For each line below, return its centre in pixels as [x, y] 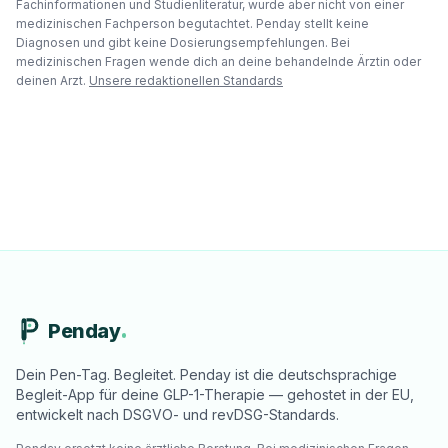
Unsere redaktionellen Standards [186, 80]
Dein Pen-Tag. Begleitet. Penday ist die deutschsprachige [206, 374]
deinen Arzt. [51, 80]
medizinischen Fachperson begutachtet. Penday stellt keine [192, 23]
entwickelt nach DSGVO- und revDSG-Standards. [177, 414]
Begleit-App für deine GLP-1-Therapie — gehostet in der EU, [215, 394]
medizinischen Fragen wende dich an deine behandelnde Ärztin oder [218, 61]
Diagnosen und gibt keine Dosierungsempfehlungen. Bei [183, 42]
